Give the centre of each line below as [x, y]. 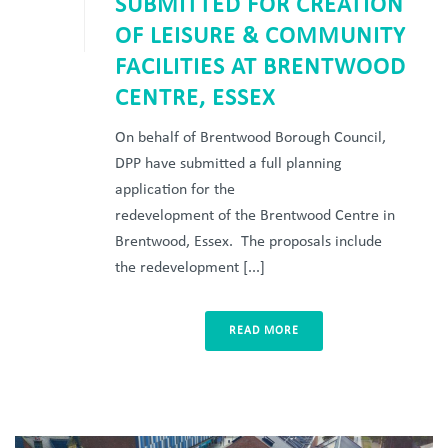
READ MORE [264, 331]
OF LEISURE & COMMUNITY [260, 37]
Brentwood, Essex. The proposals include [248, 242]
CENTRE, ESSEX [195, 99]
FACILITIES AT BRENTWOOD [260, 68]
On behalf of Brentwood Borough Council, [250, 138]
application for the [175, 190]
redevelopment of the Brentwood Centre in [255, 216]
